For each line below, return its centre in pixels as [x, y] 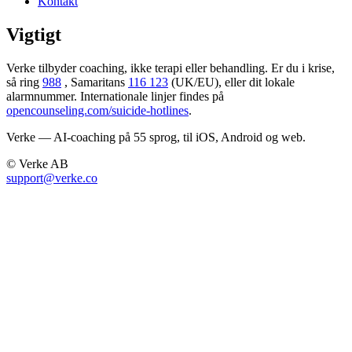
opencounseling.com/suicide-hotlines [97, 111]
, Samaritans [95, 82]
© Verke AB [37, 164]
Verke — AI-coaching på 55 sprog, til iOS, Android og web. [156, 137]
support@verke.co [52, 178]
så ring [23, 82]
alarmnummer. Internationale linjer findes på [115, 97]
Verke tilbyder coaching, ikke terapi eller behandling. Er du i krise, [170, 68]
